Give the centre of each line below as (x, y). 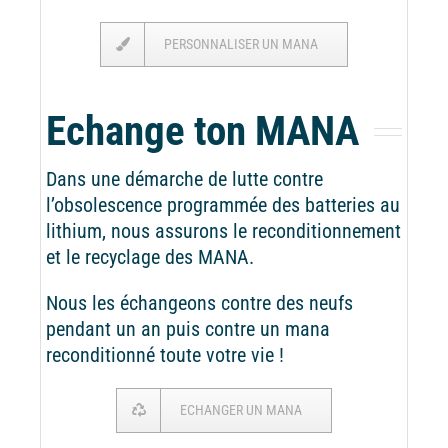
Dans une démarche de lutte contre (184, 178)
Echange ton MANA (202, 130)
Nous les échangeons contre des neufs (199, 302)
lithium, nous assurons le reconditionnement (223, 230)
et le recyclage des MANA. (149, 256)
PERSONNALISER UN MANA (241, 43)
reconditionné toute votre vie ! (164, 354)
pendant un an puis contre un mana (187, 328)
